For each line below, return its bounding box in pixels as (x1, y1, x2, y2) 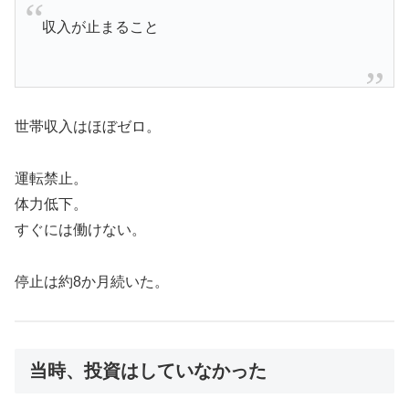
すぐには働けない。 (15, 221, 146, 237)
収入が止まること (41, 19, 159, 36)
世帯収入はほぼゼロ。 (15, 119, 161, 135)
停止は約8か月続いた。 (15, 273, 169, 289)
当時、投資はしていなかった (29, 361, 267, 382)
